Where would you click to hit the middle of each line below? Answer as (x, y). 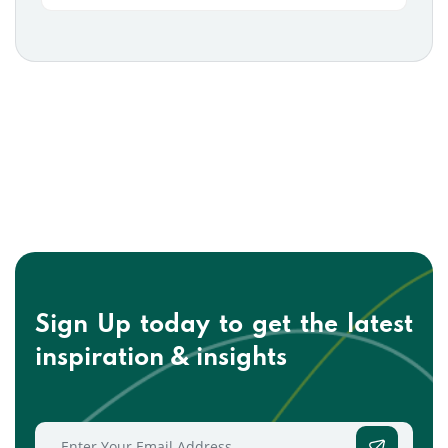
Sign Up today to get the (191, 325)
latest (380, 325)
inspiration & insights (161, 358)
